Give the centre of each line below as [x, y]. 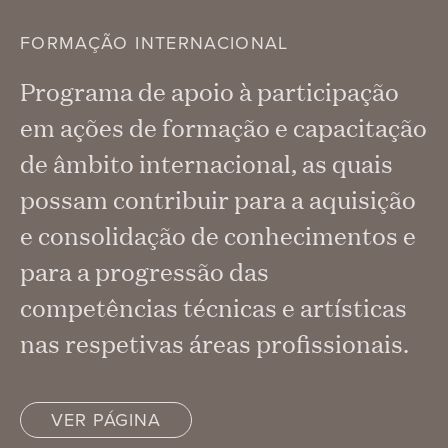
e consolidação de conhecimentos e [218, 235]
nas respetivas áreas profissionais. [214, 343]
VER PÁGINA [106, 419]
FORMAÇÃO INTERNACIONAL [154, 42]
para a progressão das [144, 271]
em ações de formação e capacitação [223, 127]
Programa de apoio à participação [209, 91]
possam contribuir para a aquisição [218, 199]
